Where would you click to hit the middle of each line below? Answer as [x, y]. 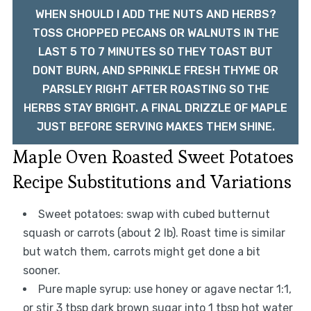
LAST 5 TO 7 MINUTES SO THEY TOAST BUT [155, 52]
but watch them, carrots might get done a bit [141, 252]
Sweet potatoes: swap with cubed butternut [154, 215]
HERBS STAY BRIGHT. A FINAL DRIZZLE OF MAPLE [155, 108]
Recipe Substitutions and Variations [152, 182]
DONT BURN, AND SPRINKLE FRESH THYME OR [155, 71]
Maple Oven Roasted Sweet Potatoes [153, 157]
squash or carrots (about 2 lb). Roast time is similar [154, 233]
